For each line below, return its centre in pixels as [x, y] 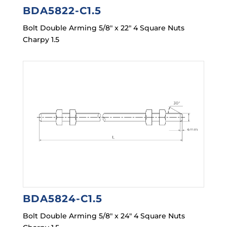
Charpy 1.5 [41, 40]
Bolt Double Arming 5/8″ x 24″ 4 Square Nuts [104, 216]
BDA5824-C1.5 [62, 199]
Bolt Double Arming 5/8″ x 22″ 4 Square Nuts [103, 28]
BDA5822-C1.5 [62, 11]
